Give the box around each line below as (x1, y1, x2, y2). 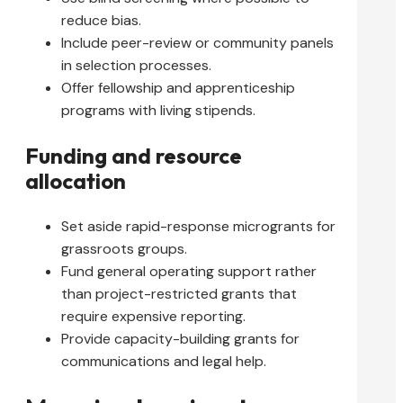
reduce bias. (61, 10, 141, 30)
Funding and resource (25, 141, 242, 169)
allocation (25, 166, 126, 194)
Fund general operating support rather (61, 261, 317, 281)
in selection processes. (61, 55, 211, 75)
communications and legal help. (61, 351, 266, 371)
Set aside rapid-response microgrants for (61, 216, 336, 236)
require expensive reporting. (61, 306, 246, 326)
